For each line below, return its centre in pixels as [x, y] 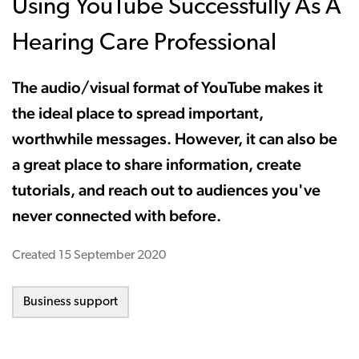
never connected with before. [117, 215]
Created [35, 255]
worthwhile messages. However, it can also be [175, 138]
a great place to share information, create [157, 164]
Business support [71, 302]
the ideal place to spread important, [138, 113]
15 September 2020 [112, 255]
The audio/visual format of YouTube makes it [167, 87]
